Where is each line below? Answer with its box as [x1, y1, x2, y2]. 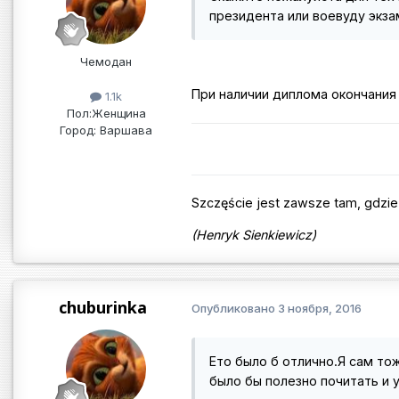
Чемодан [80, 53, 132, 69]
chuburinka [58, 296, 147, 318]
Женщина [91, 105, 146, 120]
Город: [60, 122, 96, 137]
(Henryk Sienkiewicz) [191, 226, 316, 242]
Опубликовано [191, 301, 278, 316]
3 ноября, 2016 [278, 301, 362, 316]
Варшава [96, 122, 152, 137]
